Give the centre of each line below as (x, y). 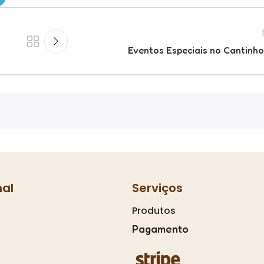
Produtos (154, 211)
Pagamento (160, 229)
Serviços (157, 188)
